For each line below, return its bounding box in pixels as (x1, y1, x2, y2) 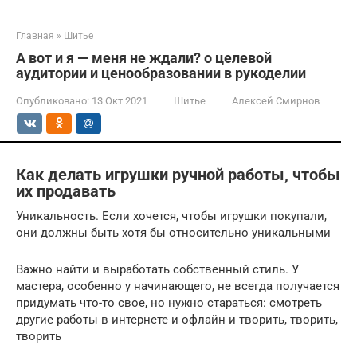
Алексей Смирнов (232, 95, 320, 107)
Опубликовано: (16, 95, 89, 107)
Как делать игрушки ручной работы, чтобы (16, 166, 340, 184)
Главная (16, 30, 54, 41)
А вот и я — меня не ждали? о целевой (16, 49, 272, 66)
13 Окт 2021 (92, 95, 147, 107)
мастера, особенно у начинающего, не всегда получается (16, 278, 339, 293)
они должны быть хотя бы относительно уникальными (16, 225, 331, 240)
